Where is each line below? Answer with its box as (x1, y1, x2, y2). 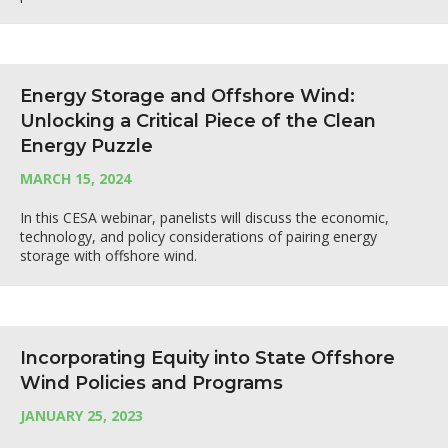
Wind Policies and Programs (20, 372, 283, 394)
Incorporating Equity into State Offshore (20, 347, 395, 369)
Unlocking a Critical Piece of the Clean (20, 110, 376, 132)
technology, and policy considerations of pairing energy (20, 227, 377, 246)
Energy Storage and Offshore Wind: (20, 85, 355, 107)
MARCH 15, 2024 (20, 169, 131, 188)
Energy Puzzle (20, 135, 153, 157)
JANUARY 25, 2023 (20, 406, 143, 425)
